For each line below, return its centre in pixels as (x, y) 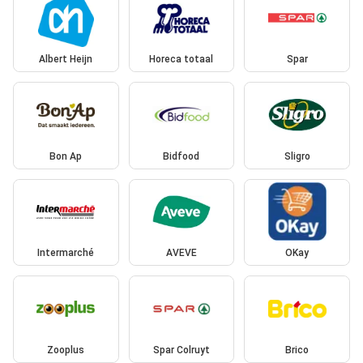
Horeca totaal (181, 60)
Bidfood (181, 156)
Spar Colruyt (181, 350)
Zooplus (66, 350)
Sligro (297, 156)
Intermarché (66, 253)
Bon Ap (66, 156)
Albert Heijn (66, 60)
